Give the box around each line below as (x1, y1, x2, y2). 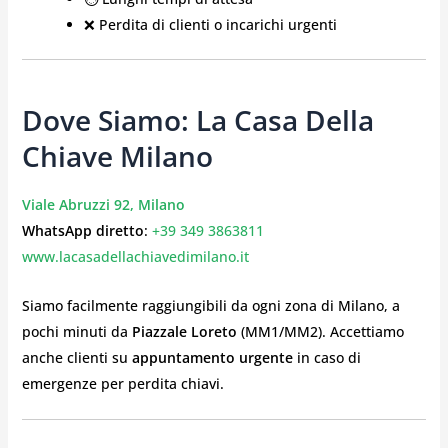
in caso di (292, 347, 361, 367)
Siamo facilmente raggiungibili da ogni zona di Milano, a (21, 295, 400, 315)
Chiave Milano (21, 136, 213, 175)
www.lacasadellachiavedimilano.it (21, 247, 249, 267)
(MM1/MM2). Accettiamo (236, 321, 404, 341)
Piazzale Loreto (131, 321, 237, 341)
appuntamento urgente (131, 347, 293, 367)
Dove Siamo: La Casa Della (21, 100, 374, 139)
